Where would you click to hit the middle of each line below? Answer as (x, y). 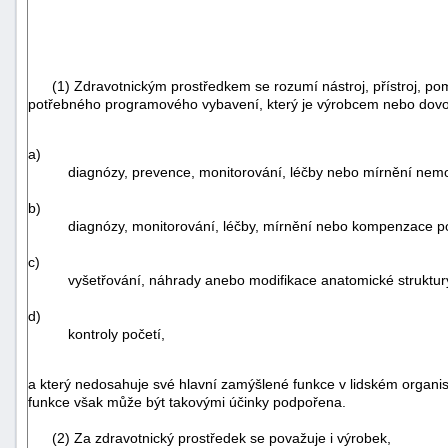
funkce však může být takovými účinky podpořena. (187, 401)
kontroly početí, (116, 333)
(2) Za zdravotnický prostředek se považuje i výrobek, (209, 437)
